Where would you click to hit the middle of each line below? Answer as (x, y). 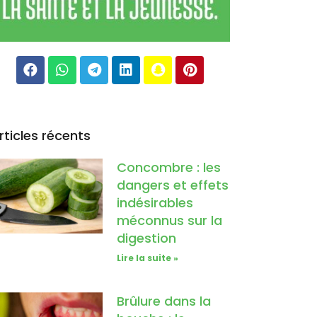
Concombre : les (169, 168)
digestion (147, 238)
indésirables (155, 203)
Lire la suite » (148, 258)
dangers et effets (173, 185)
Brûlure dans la (164, 301)
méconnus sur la (170, 221)
